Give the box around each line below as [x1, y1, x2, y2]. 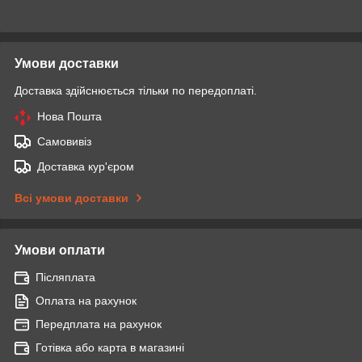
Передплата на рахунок [36, 317, 162, 330]
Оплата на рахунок [36, 293, 137, 307]
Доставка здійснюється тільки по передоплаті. [15, 83, 257, 97]
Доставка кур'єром [37, 159, 134, 173]
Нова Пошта [37, 109, 102, 123]
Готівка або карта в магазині [36, 340, 184, 354]
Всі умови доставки [15, 191, 128, 204]
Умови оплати [15, 242, 105, 257]
